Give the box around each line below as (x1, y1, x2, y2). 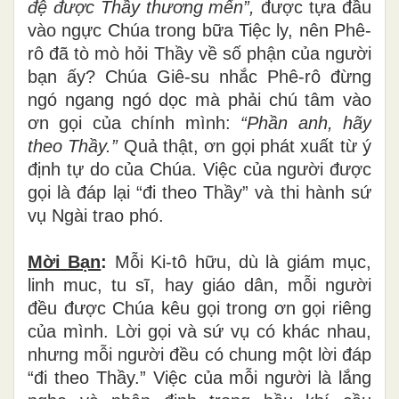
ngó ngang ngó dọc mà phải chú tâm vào (28, 89, 371, 110)
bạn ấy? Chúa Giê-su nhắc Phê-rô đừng (28, 66, 371, 86)
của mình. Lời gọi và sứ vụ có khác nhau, (28, 321, 371, 341)
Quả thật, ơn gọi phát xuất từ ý (118, 135, 372, 156)
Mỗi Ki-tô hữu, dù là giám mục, (107, 251, 371, 272)
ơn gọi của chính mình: (28, 112, 241, 133)
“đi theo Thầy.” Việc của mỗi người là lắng (28, 367, 371, 387)
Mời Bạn (28, 251, 102, 272)
